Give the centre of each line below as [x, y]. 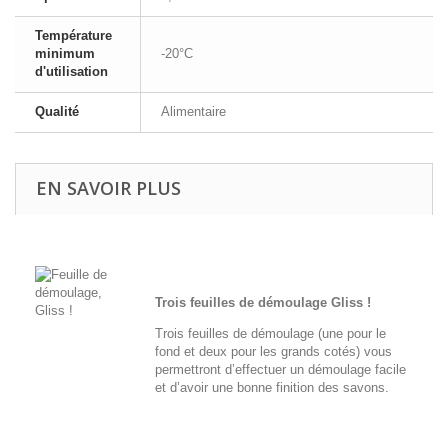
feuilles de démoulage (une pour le [287, 333]
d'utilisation [71, 71]
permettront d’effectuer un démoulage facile [280, 369]
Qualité [57, 111]
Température [73, 35]
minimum [65, 53]
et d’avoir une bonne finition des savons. [278, 387]
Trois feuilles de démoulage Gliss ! [263, 302]
